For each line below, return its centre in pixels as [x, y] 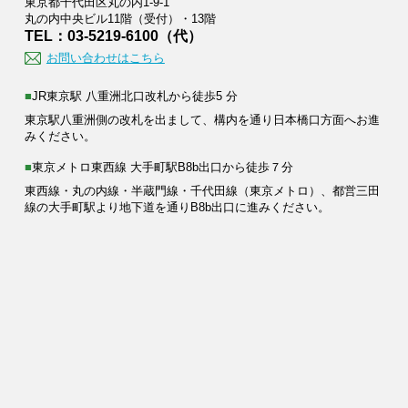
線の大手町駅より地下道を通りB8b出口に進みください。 [177, 208]
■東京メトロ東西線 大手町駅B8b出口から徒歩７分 [162, 168]
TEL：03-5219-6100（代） [113, 36]
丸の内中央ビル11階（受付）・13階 [120, 18]
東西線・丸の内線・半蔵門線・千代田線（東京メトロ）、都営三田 [202, 191]
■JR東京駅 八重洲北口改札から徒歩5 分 [134, 97]
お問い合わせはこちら [105, 58]
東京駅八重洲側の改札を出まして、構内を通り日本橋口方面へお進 [202, 120]
